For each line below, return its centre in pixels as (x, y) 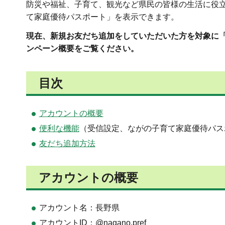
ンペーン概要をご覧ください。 (82, 48)
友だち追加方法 (67, 143)
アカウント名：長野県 (79, 207)
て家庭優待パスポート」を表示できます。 (102, 17)
